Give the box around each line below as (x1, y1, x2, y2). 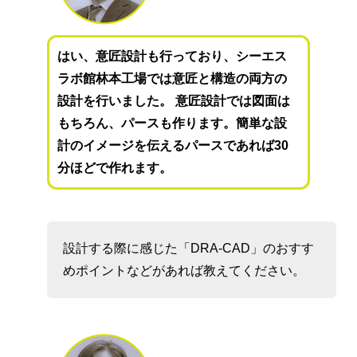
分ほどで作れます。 (57, 160, 173, 175)
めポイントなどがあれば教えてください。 (63, 263, 306, 277)
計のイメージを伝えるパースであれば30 (57, 138, 289, 152)
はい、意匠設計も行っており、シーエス (57, 49, 288, 63)
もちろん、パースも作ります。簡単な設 (57, 116, 288, 130)
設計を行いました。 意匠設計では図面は (57, 93, 291, 108)
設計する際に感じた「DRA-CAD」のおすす (63, 241, 315, 255)
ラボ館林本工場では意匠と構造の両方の (57, 71, 288, 85)
